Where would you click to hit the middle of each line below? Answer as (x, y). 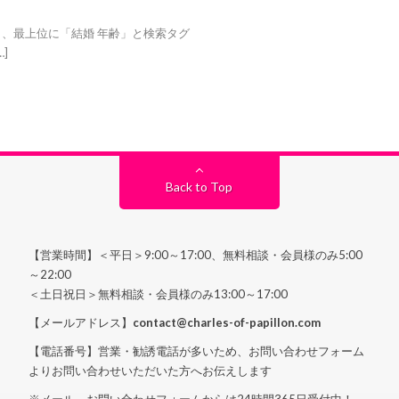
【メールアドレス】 (81, 322)
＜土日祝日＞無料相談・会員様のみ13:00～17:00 (159, 293)
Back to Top (199, 186)
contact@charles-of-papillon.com (227, 322)
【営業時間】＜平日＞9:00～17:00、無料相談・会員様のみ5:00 (196, 254)
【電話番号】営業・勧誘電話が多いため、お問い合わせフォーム (197, 350)
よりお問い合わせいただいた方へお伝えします (151, 370)
